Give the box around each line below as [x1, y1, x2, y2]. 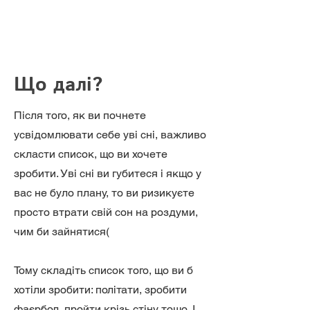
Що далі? [14, 71, 102, 99]
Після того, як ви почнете [14, 109, 146, 122]
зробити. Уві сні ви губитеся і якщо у [14, 167, 201, 180]
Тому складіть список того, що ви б [14, 264, 193, 277]
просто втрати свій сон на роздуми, [14, 206, 198, 219]
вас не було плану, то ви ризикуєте [14, 186, 194, 199]
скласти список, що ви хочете [14, 147, 167, 161]
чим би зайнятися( [14, 225, 112, 238]
